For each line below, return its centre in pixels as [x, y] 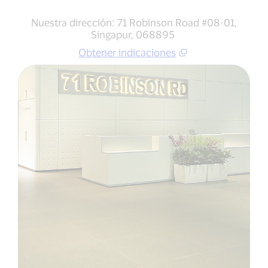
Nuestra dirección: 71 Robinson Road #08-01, [134, 22]
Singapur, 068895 [134, 34]
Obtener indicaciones [127, 52]
